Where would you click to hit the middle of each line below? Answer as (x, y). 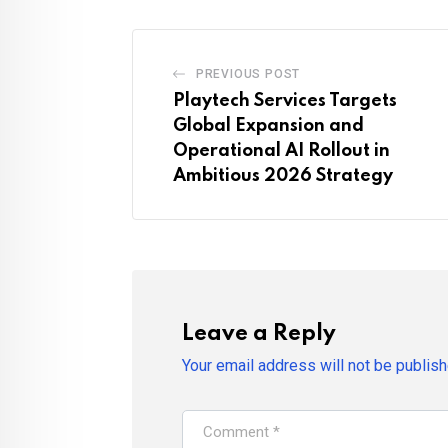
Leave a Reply (259, 334)
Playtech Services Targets (285, 101)
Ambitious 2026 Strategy (283, 176)
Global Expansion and (268, 126)
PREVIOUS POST (248, 74)
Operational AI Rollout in (281, 151)
